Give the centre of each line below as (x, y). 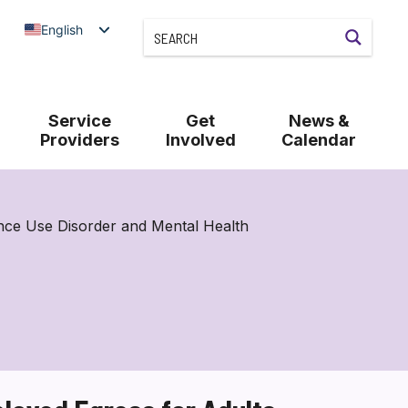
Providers (79, 140)
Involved (200, 140)
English (61, 29)
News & (319, 121)
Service (79, 121)
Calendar (319, 140)
